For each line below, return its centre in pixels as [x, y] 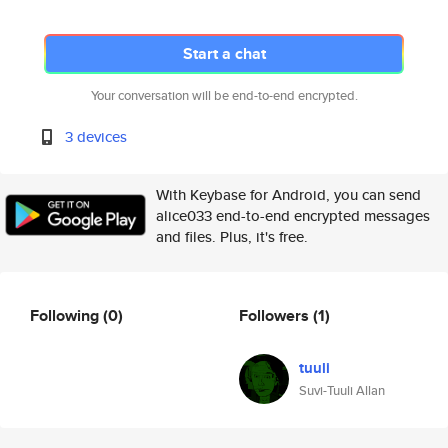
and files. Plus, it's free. [232, 236]
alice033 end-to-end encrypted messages [293, 215]
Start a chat [224, 53]
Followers [276, 315]
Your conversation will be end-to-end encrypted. [224, 95]
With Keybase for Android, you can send [288, 194]
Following [66, 315]
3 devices [96, 136]
